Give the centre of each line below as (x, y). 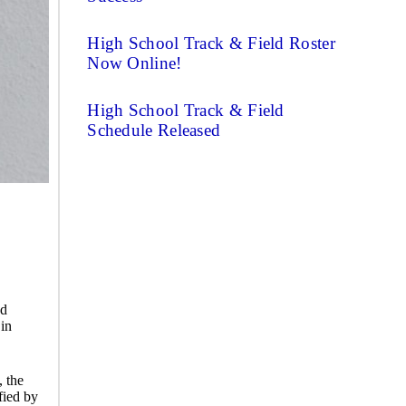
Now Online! (135, 63)
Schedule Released (154, 130)
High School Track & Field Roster (211, 43)
